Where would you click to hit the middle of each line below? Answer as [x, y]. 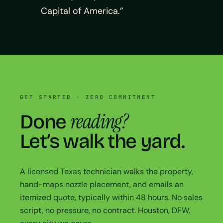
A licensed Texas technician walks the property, [107, 171]
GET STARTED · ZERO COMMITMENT [88, 97]
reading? [99, 121]
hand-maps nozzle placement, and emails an [102, 184]
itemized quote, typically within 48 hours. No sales [111, 197]
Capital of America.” [82, 11]
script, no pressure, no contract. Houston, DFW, [105, 210]
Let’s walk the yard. [102, 141]
